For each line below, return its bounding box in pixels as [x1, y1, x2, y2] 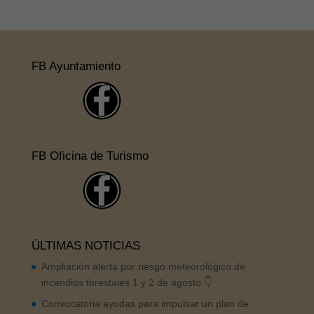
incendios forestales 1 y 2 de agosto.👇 [41, 276, 212, 288]
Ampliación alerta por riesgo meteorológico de [41, 260, 245, 272]
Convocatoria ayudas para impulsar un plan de [41, 297, 249, 309]
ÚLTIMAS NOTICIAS [31, 238, 140, 252]
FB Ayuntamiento [31, 59, 121, 73]
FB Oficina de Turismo [31, 149, 149, 163]
